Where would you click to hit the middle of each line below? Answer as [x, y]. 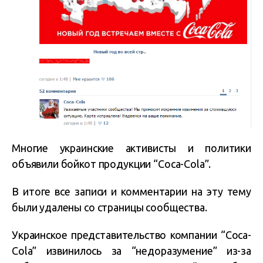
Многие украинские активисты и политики [131, 148]
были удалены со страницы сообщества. [109, 208]
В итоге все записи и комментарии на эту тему [131, 192]
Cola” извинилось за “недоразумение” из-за [131, 251]
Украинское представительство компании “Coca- [131, 235]
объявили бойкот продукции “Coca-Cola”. [112, 164]
